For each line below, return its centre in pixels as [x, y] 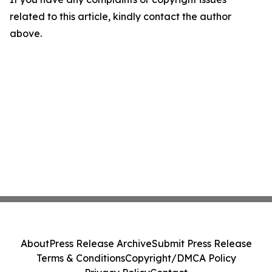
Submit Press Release [202, 243]
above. [26, 33]
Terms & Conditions [80, 258]
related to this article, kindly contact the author [121, 16]
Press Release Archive [100, 243]
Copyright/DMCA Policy [180, 258]
